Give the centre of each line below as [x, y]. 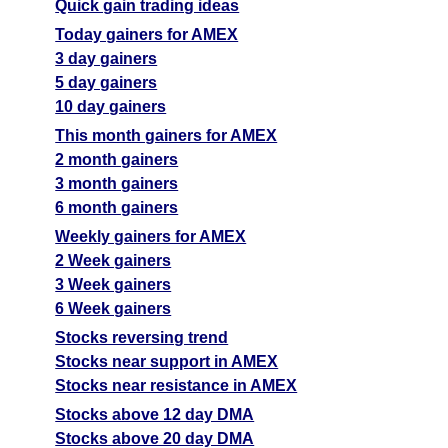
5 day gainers [106, 83]
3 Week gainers [113, 285]
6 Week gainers [113, 309]
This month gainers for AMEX [166, 136]
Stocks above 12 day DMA [155, 415]
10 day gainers [111, 107]
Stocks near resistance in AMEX [176, 386]
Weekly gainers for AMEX [151, 237]
